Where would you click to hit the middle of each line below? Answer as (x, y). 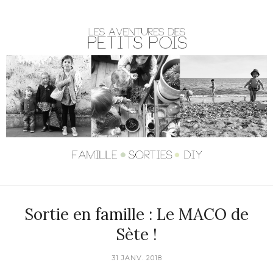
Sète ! (136, 235)
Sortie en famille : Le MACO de (136, 214)
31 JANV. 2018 (136, 258)
